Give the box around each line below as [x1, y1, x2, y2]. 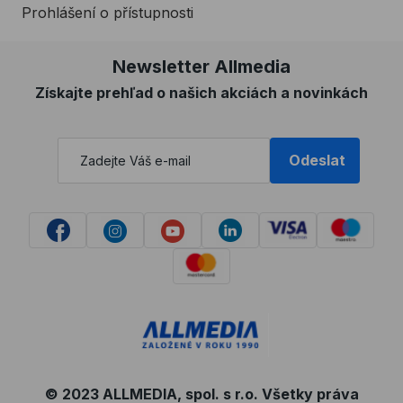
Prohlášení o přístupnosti [22, 3, 193, 22]
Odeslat [289, 151, 346, 170]
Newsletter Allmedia [112, 55, 291, 77]
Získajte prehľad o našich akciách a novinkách [35, 83, 368, 102]
